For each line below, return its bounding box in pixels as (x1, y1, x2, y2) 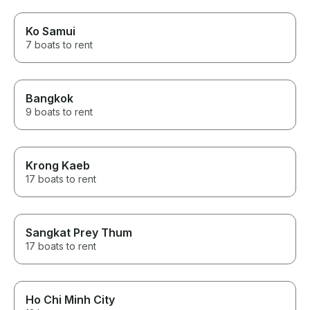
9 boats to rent (26, 106, 93, 118)
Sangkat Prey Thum (26, 226, 132, 240)
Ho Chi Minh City (26, 293, 115, 307)
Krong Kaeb (26, 158, 90, 173)
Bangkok (26, 91, 73, 106)
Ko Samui (26, 24, 75, 39)
